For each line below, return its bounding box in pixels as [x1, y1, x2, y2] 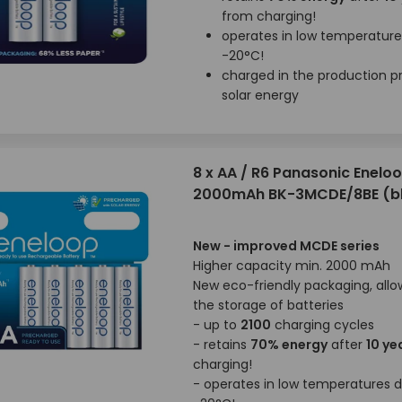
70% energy [249, 336, 328, 354]
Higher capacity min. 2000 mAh [192, 257, 390, 275]
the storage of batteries [192, 296, 344, 314]
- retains [192, 336, 250, 354]
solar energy [221, 86, 299, 104]
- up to [192, 316, 240, 334]
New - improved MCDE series [192, 237, 380, 255]
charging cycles [270, 316, 374, 334]
